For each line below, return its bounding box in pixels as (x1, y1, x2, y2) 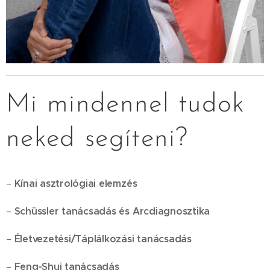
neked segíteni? (6, 126, 189, 152)
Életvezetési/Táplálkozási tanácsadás (11, 233, 192, 245)
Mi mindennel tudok (6, 92, 245, 118)
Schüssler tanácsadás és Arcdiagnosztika (11, 205, 210, 218)
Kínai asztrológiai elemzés (14, 177, 137, 190)
